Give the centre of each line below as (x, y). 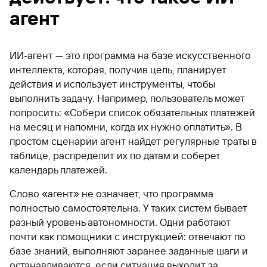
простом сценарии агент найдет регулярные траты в (133, 141)
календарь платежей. (58, 170)
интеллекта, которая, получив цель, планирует (118, 69)
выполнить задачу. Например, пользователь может (127, 98)
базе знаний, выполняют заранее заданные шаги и (129, 251)
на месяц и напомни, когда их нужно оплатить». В (126, 127)
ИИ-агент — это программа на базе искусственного (130, 55)
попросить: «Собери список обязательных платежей (132, 112)
